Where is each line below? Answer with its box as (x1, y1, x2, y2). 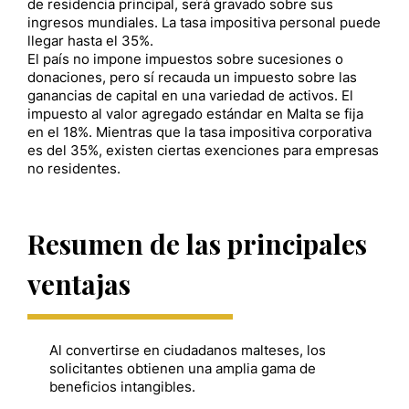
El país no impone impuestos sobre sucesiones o (27, 51, 343, 68)
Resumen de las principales (27, 225, 367, 261)
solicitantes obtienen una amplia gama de (49, 360, 316, 377)
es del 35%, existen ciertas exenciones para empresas (27, 142, 379, 159)
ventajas (27, 266, 131, 301)
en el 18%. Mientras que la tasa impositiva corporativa (27, 124, 372, 141)
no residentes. (27, 161, 121, 177)
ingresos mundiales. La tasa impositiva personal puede (27, 15, 381, 31)
